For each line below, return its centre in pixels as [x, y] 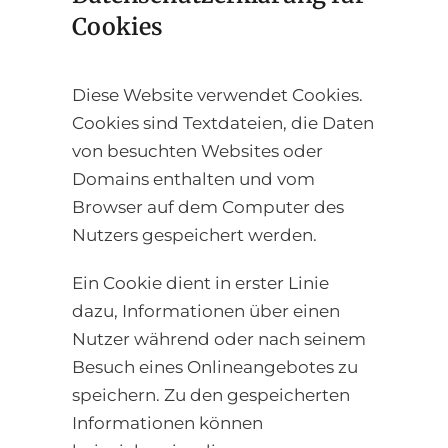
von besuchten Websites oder [197, 151]
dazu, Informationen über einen [206, 311]
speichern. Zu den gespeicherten [211, 395]
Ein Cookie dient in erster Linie [200, 283]
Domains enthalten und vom [193, 179]
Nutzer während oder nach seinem [219, 339]
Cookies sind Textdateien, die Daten [223, 123]
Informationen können [167, 423]
